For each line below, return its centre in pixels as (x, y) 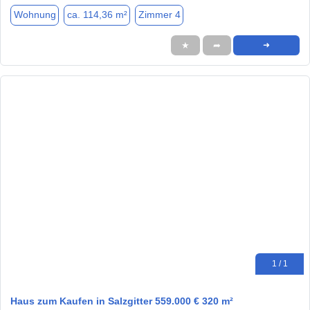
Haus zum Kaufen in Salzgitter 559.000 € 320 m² (122, 301)
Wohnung (35, 15)
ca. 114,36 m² (97, 15)
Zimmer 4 (159, 15)
